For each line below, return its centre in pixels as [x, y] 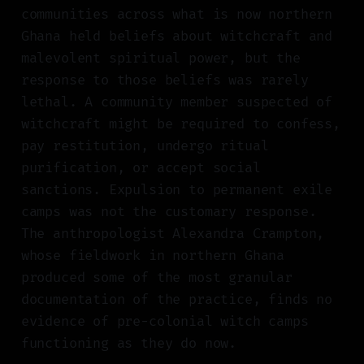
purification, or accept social [141, 168]
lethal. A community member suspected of [177, 102]
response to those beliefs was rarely [165, 80]
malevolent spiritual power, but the [160, 58]
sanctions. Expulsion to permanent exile [177, 190]
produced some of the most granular [156, 278]
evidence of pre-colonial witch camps [165, 322]
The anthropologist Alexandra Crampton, [173, 234]
